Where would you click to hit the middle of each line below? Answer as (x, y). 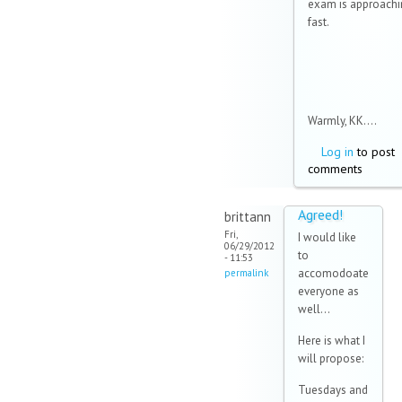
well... (314, 310)
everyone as (328, 292)
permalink (246, 273)
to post (374, 152)
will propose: (331, 359)
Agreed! (320, 215)
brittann (248, 217)
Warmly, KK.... (342, 121)
